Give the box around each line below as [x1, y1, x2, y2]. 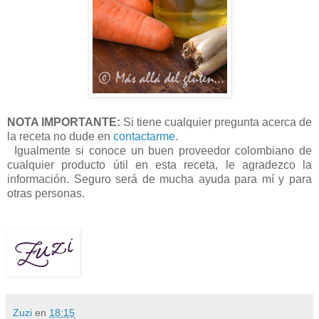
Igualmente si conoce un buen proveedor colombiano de [7, 145, 312, 157]
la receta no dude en [7, 130, 113, 143]
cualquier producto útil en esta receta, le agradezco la [7, 159, 312, 172]
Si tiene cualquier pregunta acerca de [120, 116, 312, 129]
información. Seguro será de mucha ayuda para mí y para [7, 173, 312, 186]
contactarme [113, 130, 175, 143]
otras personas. [7, 187, 85, 200]
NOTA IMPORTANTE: [7, 116, 120, 129]
